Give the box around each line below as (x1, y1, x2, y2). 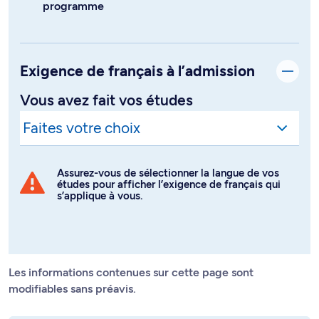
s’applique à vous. (57, 157, 142, 170)
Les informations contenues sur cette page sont (9, 233, 253, 247)
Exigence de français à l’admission (20, 29, 255, 48)
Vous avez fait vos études (20, 58, 193, 77)
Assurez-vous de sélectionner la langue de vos (57, 134, 279, 147)
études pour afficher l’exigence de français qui (57, 145, 281, 159)
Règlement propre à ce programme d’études (16, 291, 230, 305)
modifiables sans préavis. (9, 249, 136, 263)
